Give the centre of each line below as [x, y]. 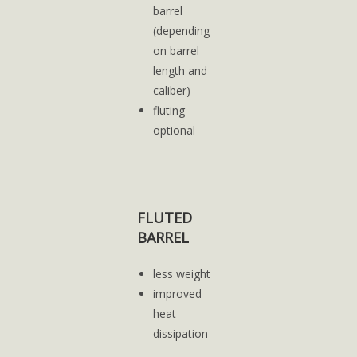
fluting [169, 110]
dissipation [181, 333]
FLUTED [165, 218]
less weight [182, 274]
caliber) [172, 90]
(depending [182, 31]
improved [178, 294]
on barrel [177, 51]
